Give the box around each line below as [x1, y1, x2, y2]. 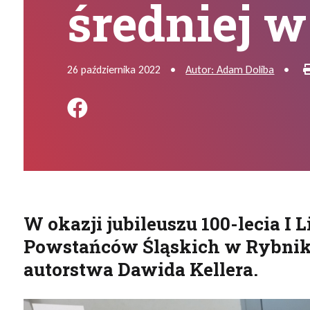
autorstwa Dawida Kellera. [23, 257, 258, 281]
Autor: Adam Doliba [185, 63, 275, 76]
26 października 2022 [67, 63, 161, 76]
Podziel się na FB [87, 97, 304, 118]
